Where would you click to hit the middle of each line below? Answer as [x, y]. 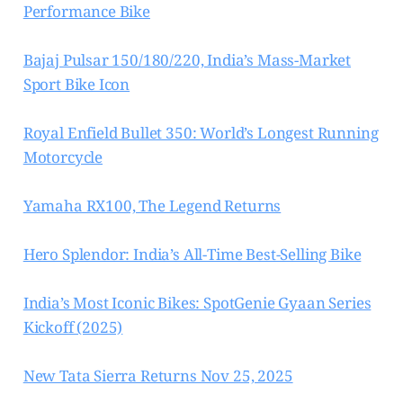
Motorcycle [63, 157]
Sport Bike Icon [76, 85]
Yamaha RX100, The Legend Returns [152, 206]
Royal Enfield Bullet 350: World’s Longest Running [201, 133]
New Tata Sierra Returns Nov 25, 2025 [158, 376]
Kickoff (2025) [73, 327]
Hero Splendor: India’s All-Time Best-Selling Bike [192, 255]
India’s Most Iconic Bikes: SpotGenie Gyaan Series [197, 303]
